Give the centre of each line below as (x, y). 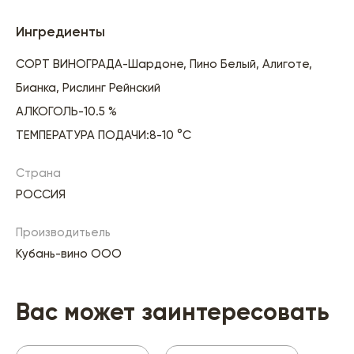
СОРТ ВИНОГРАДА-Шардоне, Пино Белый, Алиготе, (164, 65)
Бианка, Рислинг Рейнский (88, 88)
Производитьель (63, 233)
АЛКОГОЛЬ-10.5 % (66, 112)
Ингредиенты (60, 33)
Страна (38, 174)
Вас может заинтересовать (173, 314)
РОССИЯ (41, 195)
